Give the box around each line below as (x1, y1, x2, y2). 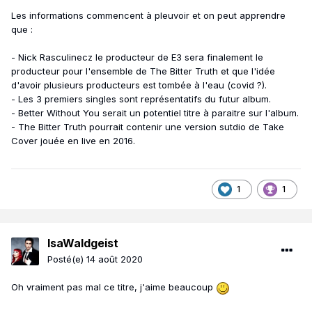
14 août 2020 (86, 253, 143, 265)
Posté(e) (47, 253, 86, 265)
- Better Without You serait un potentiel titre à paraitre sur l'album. (11, 107, 299, 118)
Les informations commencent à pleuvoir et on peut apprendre (11, 9, 286, 21)
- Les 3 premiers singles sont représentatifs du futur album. (11, 93, 271, 104)
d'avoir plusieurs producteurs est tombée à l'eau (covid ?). (11, 79, 267, 91)
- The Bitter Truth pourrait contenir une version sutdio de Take (11, 120, 284, 132)
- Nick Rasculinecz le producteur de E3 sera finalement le (11, 51, 263, 63)
